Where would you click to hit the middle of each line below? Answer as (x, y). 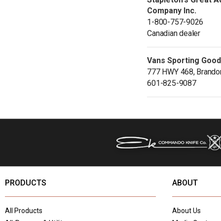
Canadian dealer (174, 33)
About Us (187, 210)
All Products (24, 210)
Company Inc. (172, 10)
